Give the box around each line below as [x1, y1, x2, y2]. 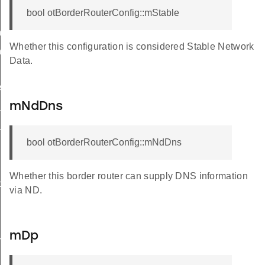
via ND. [9, 185, 43, 196]
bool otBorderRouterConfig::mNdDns [27, 137, 182, 148]
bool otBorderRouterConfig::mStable [27, 8, 179, 18]
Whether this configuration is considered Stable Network [9, 41, 254, 52]
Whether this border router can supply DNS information [9, 171, 248, 182]
